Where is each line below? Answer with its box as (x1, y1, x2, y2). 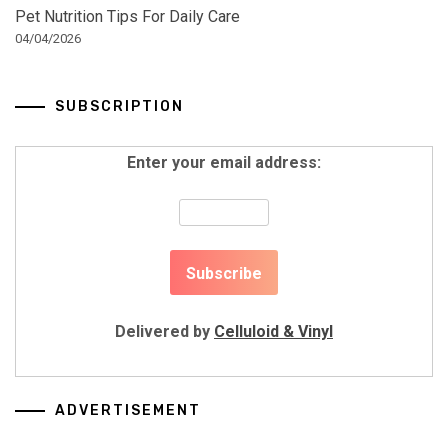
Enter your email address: (127, 152, 321, 172)
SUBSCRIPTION (55, 97, 184, 115)
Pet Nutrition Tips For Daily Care (15, 6, 240, 26)
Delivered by (115, 321, 214, 341)
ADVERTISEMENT (55, 401, 201, 419)
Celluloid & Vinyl (214, 321, 333, 341)
